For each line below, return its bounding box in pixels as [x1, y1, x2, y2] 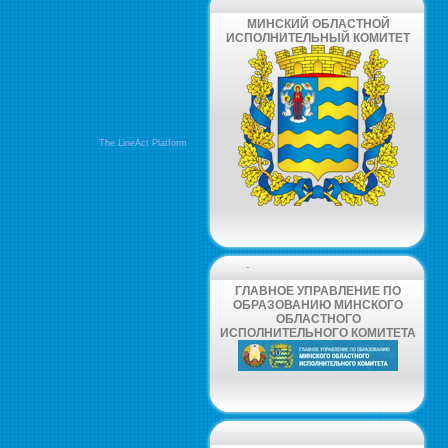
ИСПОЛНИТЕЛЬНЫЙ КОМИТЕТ [226, 31, 410, 45]
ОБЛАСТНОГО [275, 312, 361, 326]
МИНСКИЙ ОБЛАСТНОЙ [246, 17, 390, 31]
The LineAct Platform [99, 138, 187, 148]
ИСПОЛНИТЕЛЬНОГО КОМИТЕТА [220, 326, 416, 340]
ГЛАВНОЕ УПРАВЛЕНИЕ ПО [235, 284, 401, 298]
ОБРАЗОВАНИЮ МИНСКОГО [233, 298, 403, 312]
